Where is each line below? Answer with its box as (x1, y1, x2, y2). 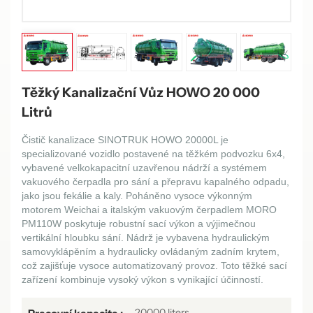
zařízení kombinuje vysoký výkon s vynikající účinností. (22, 273, 263, 285)
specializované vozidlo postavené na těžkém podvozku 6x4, (22, 147, 285, 159)
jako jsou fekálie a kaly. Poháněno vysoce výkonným (22, 189, 252, 201)
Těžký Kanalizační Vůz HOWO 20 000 (22, 83, 260, 101)
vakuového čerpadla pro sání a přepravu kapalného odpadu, (22, 175, 289, 187)
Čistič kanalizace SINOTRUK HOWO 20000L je (22, 133, 228, 145)
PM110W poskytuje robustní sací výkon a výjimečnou (22, 217, 256, 229)
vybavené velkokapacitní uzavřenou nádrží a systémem (22, 161, 267, 173)
